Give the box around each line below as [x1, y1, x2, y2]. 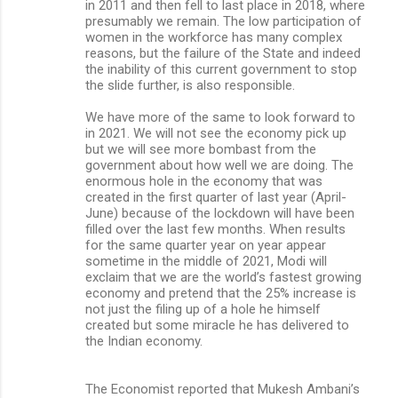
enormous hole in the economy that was [85, 172, 322, 189]
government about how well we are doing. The [85, 156, 354, 173]
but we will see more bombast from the [85, 140, 316, 157]
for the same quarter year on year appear [85, 236, 326, 253]
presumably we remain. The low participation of [85, 12, 362, 29]
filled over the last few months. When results [85, 220, 346, 237]
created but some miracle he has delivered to [85, 316, 349, 333]
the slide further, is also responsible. [85, 76, 295, 93]
